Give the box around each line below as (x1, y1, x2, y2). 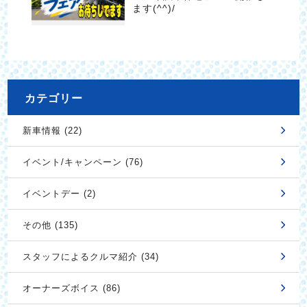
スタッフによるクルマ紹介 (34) (22, 251, 159, 262)
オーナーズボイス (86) (22, 282, 121, 293)
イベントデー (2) (22, 188, 96, 199)
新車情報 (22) (22, 125, 82, 136)
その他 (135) (22, 219, 78, 230)
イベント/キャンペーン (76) (22, 156, 143, 167)
